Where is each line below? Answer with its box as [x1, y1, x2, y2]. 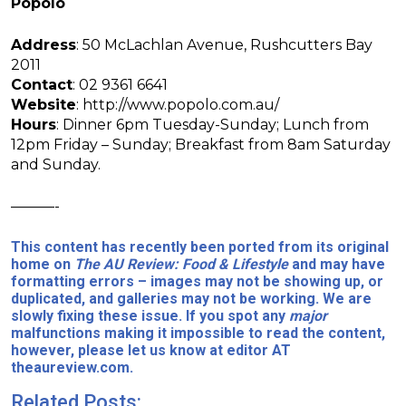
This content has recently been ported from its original [11, 238, 389, 256]
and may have [292, 256, 385, 274]
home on [11, 256, 74, 274]
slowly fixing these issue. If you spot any [11, 307, 285, 325]
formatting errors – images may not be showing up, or [11, 273, 383, 291]
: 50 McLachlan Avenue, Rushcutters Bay [76, 36, 372, 54]
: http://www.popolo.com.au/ [76, 96, 279, 114]
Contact [11, 76, 72, 94]
